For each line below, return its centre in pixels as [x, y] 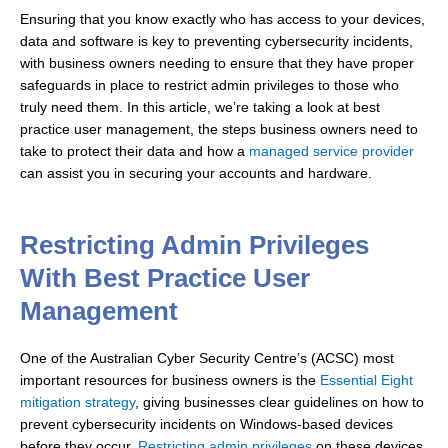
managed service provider [331, 151]
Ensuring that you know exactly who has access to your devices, [222, 19]
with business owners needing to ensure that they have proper [217, 63]
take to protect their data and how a [134, 151]
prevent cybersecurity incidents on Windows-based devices [206, 424]
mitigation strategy [77, 402]
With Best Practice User [165, 277]
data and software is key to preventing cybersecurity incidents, [216, 41]
